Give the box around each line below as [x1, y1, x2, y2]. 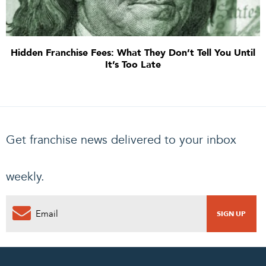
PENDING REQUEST [113, 246, 198, 259]
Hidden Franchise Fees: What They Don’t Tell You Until [11, 46, 255, 59]
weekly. [6, 168, 45, 185]
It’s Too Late [105, 58, 161, 71]
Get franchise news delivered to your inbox [6, 131, 236, 148]
